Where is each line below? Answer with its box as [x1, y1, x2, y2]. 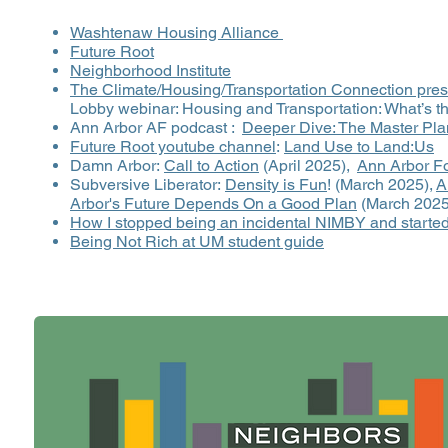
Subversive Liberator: [70, 175, 225, 194]
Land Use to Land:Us [284, 137, 434, 156]
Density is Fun [225, 175, 327, 194]
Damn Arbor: [70, 156, 164, 175]
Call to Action [164, 156, 259, 175]
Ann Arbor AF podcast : [70, 118, 242, 137]
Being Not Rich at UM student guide [70, 232, 324, 251]
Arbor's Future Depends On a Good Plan [70, 194, 357, 213]
